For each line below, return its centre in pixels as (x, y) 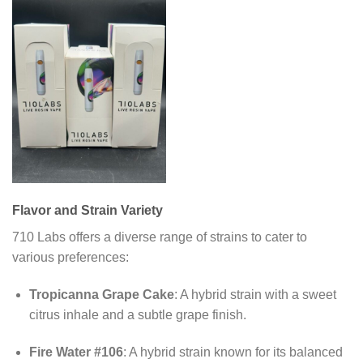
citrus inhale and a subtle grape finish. (137, 315)
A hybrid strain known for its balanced (235, 352)
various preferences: (70, 258)
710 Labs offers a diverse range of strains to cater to (160, 237)
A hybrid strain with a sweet (258, 295)
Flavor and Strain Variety (88, 211)
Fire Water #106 (76, 352)
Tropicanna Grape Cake (101, 295)
